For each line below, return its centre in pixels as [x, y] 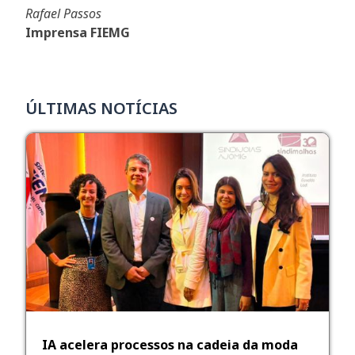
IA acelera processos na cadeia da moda [170, 344]
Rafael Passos [64, 13]
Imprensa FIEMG [78, 32]
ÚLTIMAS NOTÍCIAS [102, 108]
